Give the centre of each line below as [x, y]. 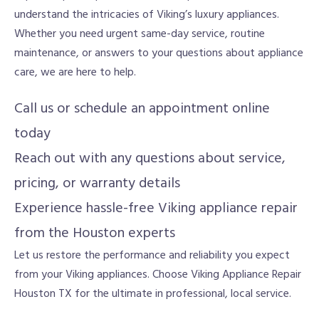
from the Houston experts [95, 233]
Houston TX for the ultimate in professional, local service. [153, 294]
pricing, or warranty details [97, 183]
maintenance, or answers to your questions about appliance [159, 53]
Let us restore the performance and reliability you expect [152, 255]
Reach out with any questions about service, [150, 158]
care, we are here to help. [75, 72]
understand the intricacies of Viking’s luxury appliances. [147, 15]
